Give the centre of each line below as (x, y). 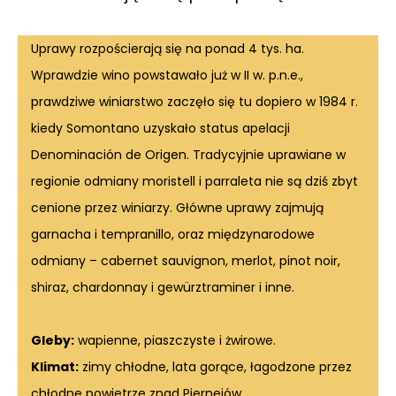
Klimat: (55, 367)
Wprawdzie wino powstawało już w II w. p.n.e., (167, 76)
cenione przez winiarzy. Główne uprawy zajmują (177, 208)
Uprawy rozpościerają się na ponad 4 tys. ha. (168, 49)
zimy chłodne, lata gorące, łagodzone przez (215, 367)
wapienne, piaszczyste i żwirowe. (175, 341)
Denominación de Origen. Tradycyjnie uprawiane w (188, 155)
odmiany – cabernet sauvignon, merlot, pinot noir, (186, 261)
